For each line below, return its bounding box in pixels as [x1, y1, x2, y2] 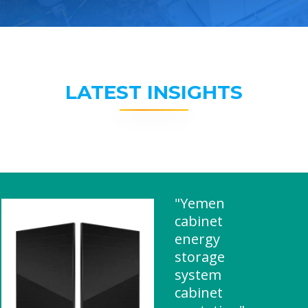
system [175, 265, 221, 284]
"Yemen [175, 194, 225, 212]
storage [175, 247, 225, 266]
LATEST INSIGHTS [65, 80, 243, 104]
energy [175, 230, 220, 248]
